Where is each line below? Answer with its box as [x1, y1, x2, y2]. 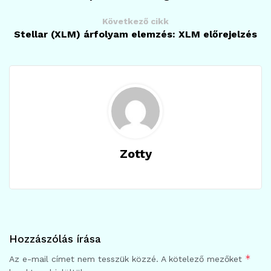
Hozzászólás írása [9, 232, 101, 245]
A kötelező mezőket [161, 253, 245, 264]
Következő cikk [102, 16, 169, 26]
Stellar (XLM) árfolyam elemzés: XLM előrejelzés [14, 28, 257, 40]
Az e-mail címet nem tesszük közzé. [9, 253, 158, 264]
